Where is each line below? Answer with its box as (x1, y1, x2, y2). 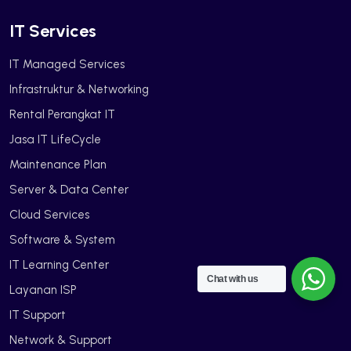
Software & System (9, 232, 115, 247)
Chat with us (207, 273, 259, 284)
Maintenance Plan (9, 157, 107, 172)
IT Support (9, 307, 66, 322)
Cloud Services (9, 207, 89, 222)
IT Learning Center (9, 257, 109, 272)
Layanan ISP (9, 282, 77, 297)
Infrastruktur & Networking (9, 81, 149, 96)
